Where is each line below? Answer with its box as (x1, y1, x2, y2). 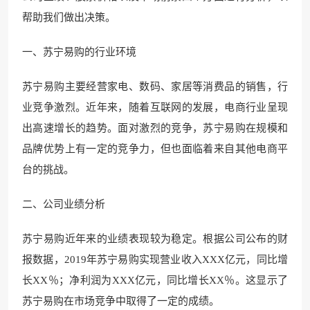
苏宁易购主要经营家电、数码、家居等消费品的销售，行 (22, 80, 288, 92)
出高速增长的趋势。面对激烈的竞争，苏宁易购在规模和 (22, 122, 288, 134)
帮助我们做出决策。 (22, 11, 116, 23)
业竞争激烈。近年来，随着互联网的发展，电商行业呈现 (22, 101, 288, 113)
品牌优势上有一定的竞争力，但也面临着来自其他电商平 (22, 143, 288, 154)
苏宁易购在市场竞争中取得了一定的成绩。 (22, 295, 219, 307)
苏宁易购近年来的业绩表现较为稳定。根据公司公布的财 (22, 232, 288, 244)
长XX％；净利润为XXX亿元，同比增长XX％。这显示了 (22, 274, 288, 286)
